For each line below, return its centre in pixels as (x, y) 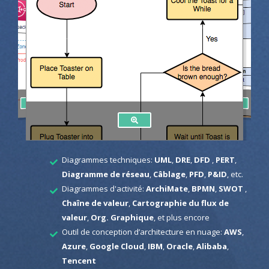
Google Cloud (116, 246)
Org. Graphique (122, 217)
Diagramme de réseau (105, 174)
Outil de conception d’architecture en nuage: (143, 231)
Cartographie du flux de (180, 203)
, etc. (235, 174)
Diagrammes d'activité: (104, 188)
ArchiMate (167, 188)
